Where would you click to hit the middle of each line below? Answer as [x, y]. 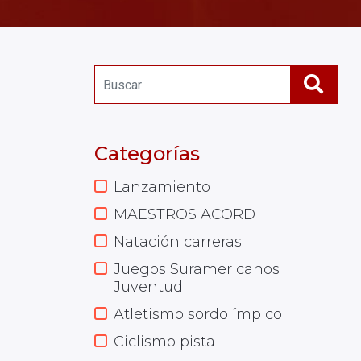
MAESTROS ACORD [185, 214]
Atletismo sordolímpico [198, 314]
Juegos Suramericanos [197, 269]
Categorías [147, 154]
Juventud [148, 287]
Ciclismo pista [164, 342]
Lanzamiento [162, 187]
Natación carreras [178, 242]
